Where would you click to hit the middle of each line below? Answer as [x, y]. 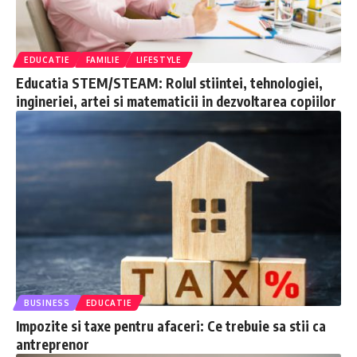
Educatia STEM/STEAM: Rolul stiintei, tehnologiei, [169, 82]
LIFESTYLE [159, 59]
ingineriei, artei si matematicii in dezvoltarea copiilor [176, 101]
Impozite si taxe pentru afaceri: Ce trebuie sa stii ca [171, 326]
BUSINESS [47, 302]
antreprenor [53, 344]
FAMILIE [103, 59]
